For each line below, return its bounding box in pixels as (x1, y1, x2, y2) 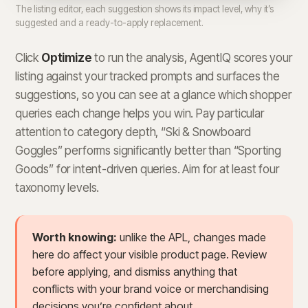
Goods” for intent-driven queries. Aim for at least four (15, 162, 279, 177)
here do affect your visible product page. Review (32, 247, 267, 262)
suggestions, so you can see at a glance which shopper (15, 88, 291, 102)
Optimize (41, 51, 92, 65)
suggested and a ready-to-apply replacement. (15, 17, 203, 29)
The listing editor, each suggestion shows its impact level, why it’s (15, 3, 274, 15)
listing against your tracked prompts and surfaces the (15, 69, 280, 84)
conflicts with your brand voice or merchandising (32, 282, 269, 296)
